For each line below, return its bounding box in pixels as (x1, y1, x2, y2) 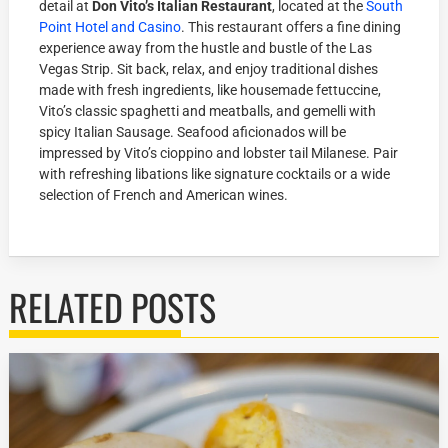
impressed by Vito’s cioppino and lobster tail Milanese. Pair (39, 145, 399, 162)
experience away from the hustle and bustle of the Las (39, 40, 373, 57)
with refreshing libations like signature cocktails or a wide (39, 166, 391, 183)
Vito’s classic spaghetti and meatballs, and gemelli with (39, 103, 377, 120)
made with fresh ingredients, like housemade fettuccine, (39, 82, 382, 99)
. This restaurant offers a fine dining (181, 19, 402, 36)
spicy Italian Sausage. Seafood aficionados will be (39, 124, 347, 141)
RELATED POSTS (9, 280, 217, 334)
